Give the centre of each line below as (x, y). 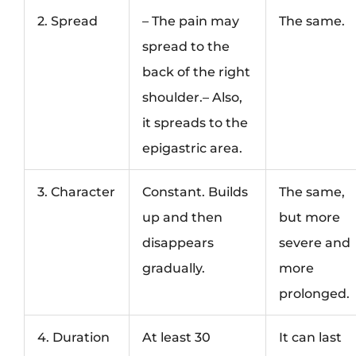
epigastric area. (193, 147)
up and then (183, 217)
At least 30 (177, 337)
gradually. (174, 267)
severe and (315, 242)
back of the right (197, 71)
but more (310, 217)
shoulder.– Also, (193, 97)
